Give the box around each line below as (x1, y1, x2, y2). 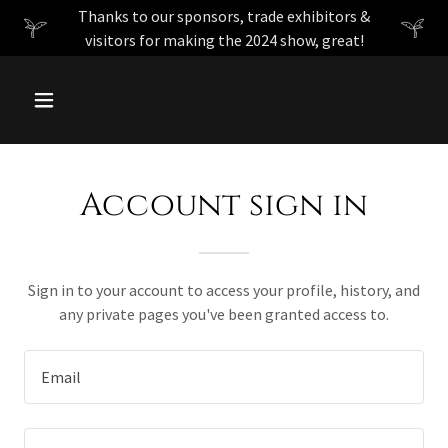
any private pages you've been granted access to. (59, 304, 389, 324)
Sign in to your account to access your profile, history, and (28, 280, 420, 300)
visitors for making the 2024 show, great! (84, 30, 364, 50)
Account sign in (80, 184, 368, 227)
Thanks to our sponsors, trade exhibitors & (78, 6, 370, 26)
